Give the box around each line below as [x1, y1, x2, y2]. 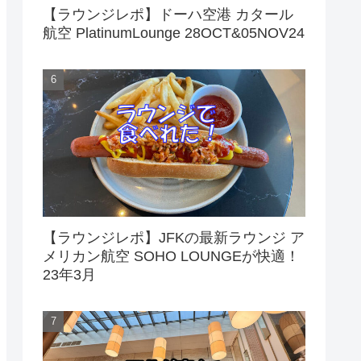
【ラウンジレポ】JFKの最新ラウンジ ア [43, 229, 305, 246]
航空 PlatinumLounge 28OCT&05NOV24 [43, 24, 305, 41]
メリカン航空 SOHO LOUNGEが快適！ [43, 247, 300, 264]
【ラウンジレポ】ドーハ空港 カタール [43, 6, 293, 23]
